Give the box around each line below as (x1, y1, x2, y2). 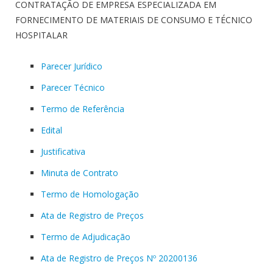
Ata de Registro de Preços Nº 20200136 (41, 252, 197, 264)
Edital (41, 124, 62, 136)
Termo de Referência (41, 102, 124, 115)
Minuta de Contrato (41, 166, 118, 179)
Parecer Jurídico (41, 60, 102, 72)
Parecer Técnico (41, 81, 105, 93)
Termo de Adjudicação (41, 230, 130, 243)
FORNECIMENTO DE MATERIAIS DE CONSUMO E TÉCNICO (15, 14, 252, 26)
